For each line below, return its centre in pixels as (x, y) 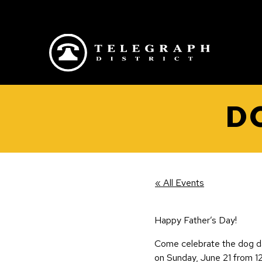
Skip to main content (69, 15)
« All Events (180, 183)
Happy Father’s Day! (196, 220)
